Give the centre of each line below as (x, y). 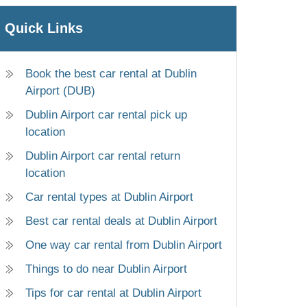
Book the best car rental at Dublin (111, 73)
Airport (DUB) (60, 90)
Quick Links (44, 28)
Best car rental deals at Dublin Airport (121, 221)
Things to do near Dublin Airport (106, 269)
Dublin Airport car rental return (103, 156)
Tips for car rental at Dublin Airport (113, 293)
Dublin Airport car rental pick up (106, 114)
